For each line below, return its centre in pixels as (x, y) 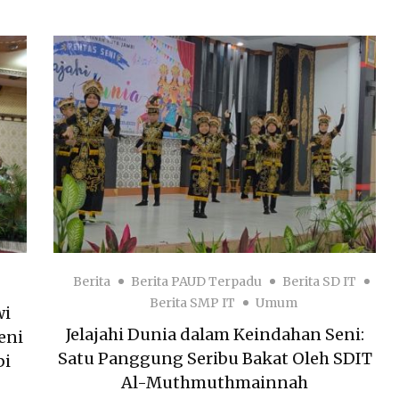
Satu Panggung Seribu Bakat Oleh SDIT (215, 359)
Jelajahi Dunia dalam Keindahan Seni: (215, 335)
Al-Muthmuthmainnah (215, 383)
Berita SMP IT (193, 303)
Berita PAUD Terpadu (197, 282)
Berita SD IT (320, 282)
